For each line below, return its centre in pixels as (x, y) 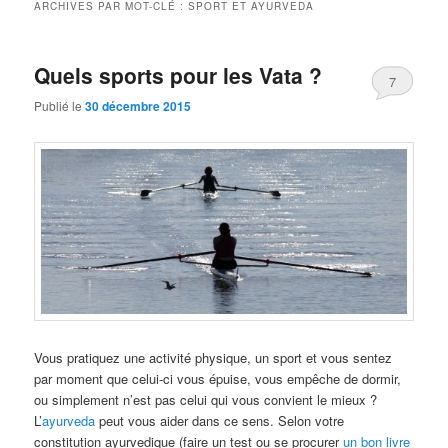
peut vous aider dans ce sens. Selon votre (220, 421)
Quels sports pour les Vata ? (178, 74)
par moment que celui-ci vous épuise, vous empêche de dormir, (218, 379)
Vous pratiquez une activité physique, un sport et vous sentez (213, 358)
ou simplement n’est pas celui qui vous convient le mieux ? (206, 400)
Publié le (60, 106)
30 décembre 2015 (138, 106)
